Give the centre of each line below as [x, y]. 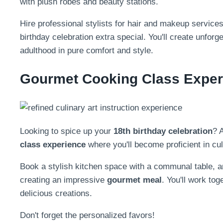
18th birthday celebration [163, 131]
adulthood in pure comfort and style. [87, 50]
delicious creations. [56, 194]
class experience [53, 145]
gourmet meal [134, 180]
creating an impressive [63, 180]
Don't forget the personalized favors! [87, 216]
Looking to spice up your [67, 131]
